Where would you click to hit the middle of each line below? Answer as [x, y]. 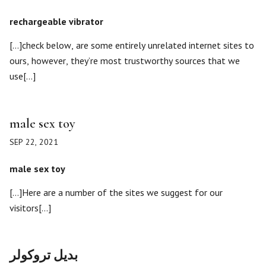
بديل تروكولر [44, 255]
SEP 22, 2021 [34, 142]
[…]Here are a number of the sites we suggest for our [116, 192]
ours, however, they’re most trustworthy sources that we [125, 61]
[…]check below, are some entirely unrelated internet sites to [132, 45]
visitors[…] [30, 208]
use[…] [23, 76]
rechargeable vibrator [56, 21]
